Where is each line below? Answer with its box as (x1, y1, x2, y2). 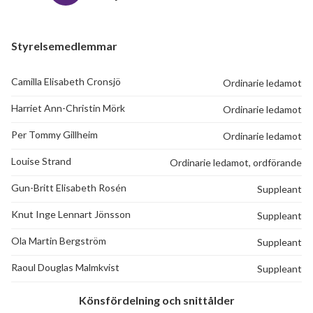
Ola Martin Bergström (11, 235, 106, 247)
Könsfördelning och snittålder (78, 293, 235, 307)
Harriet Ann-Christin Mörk (11, 102, 125, 115)
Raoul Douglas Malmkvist (11, 261, 119, 274)
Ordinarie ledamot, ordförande (170, 156, 302, 169)
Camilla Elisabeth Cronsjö (11, 75, 121, 88)
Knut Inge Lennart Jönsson (11, 208, 131, 221)
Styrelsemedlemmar (11, 39, 117, 53)
